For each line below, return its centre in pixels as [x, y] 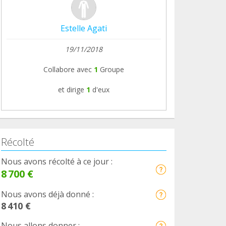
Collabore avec [68, 69]
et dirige [71, 89]
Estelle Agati [84, 28]
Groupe [111, 69]
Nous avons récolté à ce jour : [57, 161]
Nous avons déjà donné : [47, 194]
